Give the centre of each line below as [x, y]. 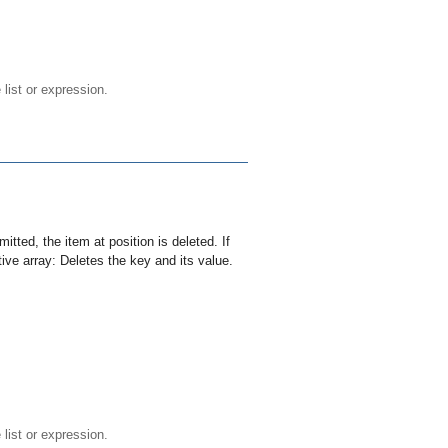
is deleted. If [192, 242]
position [131, 242]
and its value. [192, 261]
